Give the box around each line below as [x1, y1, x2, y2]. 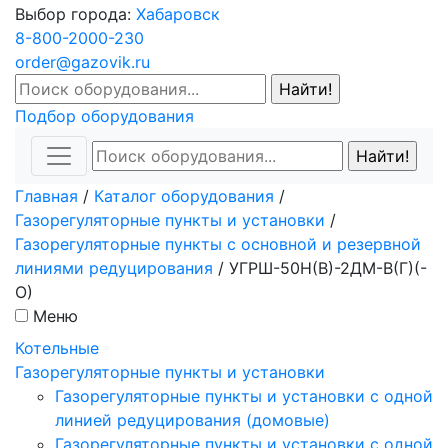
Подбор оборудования [15, 105, 194, 126]
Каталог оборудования [94, 185, 274, 206]
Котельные [15, 337, 99, 358]
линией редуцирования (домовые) [55, 409, 330, 430]
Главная [15, 185, 78, 206]
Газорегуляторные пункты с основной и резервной [15, 233, 421, 254]
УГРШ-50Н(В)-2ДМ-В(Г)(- [229, 257, 427, 278]
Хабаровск [136, 3, 220, 24]
